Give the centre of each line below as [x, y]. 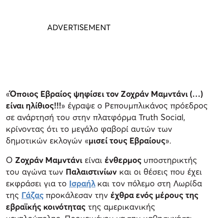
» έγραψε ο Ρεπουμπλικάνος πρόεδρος [135, 106]
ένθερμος [124, 160]
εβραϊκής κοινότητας [46, 207]
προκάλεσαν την [78, 195]
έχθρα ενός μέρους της [154, 195]
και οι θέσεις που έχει [159, 172]
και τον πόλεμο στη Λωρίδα [150, 183]
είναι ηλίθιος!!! [34, 106]
